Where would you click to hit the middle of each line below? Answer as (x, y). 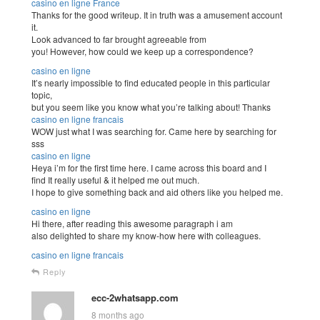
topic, (42, 95)
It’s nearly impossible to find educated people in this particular (151, 82)
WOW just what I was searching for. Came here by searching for (154, 131)
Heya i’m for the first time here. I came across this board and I (149, 167)
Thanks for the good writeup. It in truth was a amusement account (157, 15)
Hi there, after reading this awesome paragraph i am (132, 223)
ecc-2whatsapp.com (135, 297)
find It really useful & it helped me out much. (115, 180)
